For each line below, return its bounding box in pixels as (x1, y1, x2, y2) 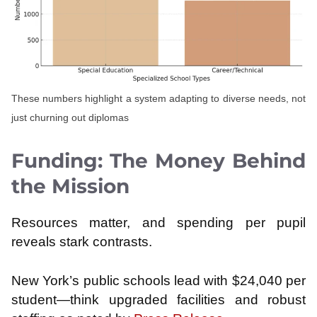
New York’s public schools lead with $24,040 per (11, 273, 306, 289)
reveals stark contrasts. (11, 234, 152, 249)
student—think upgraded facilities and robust (11, 292, 306, 308)
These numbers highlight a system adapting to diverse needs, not (11, 93, 306, 105)
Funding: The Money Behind (11, 148, 306, 173)
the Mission (11, 173, 129, 198)
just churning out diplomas (11, 112, 129, 124)
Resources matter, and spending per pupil (11, 214, 306, 230)
